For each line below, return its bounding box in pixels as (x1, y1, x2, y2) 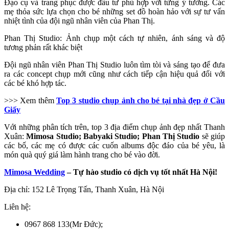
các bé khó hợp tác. (4, 79, 66, 88)
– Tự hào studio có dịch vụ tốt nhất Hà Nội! (65, 168, 217, 177)
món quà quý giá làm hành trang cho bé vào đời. (4, 150, 160, 159)
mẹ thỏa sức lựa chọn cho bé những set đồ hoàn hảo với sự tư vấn (4, 7, 225, 16)
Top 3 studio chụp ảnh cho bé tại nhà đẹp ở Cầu (56, 96, 225, 105)
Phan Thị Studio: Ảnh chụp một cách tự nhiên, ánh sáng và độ (4, 34, 225, 43)
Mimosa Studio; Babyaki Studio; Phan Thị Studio (24, 132, 202, 141)
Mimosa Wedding (4, 168, 65, 177)
